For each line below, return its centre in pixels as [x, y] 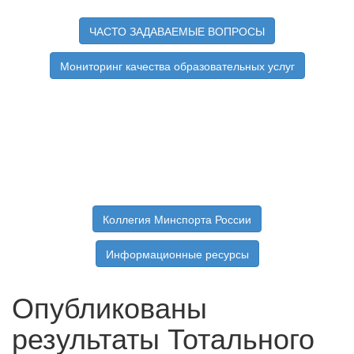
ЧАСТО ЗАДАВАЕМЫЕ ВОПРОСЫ [177, 31]
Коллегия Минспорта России [177, 219]
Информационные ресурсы [177, 254]
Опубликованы [109, 307]
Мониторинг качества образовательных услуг [177, 66]
